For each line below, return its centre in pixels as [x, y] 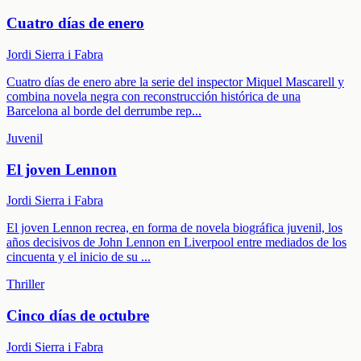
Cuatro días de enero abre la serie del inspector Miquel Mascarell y [175, 81]
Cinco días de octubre [78, 315]
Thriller [25, 284]
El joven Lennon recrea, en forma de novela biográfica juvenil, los [174, 228]
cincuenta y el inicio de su [74, 257]
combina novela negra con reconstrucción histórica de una [154, 96]
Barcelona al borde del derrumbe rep [99, 110]
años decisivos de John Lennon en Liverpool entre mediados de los [176, 243]
